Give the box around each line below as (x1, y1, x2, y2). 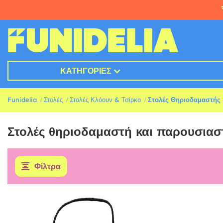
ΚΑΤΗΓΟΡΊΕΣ (60, 66, 111, 76)
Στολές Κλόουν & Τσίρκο (70, 96, 141, 104)
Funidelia (7, 96, 37, 104)
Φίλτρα (34, 161, 61, 172)
